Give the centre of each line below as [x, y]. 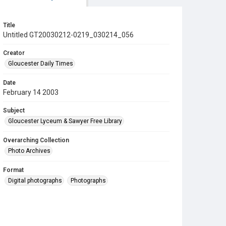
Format [13, 170]
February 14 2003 [31, 92]
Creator [14, 53]
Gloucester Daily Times [41, 64]
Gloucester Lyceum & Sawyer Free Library [65, 121]
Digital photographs [35, 181]
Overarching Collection [36, 140]
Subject [14, 110]
